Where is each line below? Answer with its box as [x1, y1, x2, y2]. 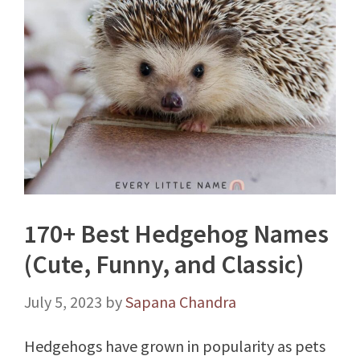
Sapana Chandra [125, 292, 236, 312]
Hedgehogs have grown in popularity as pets [24, 336, 325, 356]
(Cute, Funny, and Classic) [24, 248, 304, 280]
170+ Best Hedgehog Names [24, 218, 329, 250]
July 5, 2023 [24, 292, 102, 312]
